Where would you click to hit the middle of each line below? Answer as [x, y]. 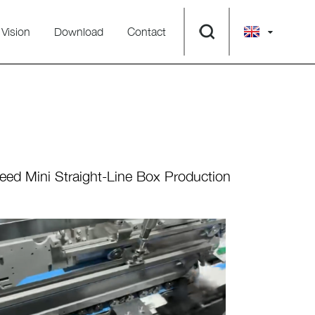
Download [79, 31]
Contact [147, 31]
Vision [16, 31]
